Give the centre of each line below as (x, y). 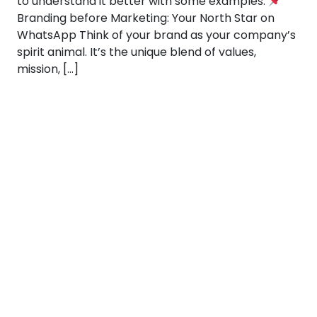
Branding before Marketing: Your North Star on (146, 18)
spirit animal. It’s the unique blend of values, (137, 52)
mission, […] (48, 69)
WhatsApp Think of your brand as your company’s (156, 35)
